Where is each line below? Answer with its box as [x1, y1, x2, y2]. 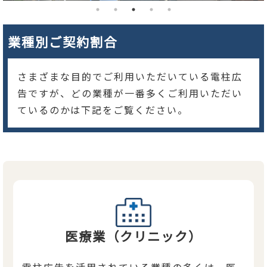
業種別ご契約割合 [21, 32, 117, 51]
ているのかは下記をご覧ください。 [17, 102, 188, 117]
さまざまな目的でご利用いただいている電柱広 [17, 69, 243, 83]
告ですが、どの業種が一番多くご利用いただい [17, 85, 243, 100]
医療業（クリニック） [65, 226, 202, 245]
